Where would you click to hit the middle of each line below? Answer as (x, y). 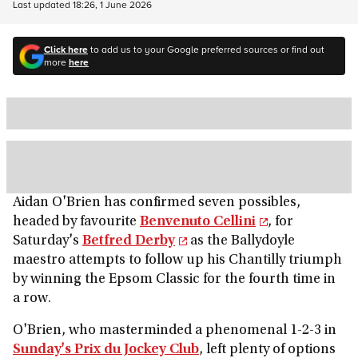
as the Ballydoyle (241, 241)
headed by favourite (76, 222)
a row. (32, 299)
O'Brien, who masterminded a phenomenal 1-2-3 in (175, 331)
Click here (66, 49)
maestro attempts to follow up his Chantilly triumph (177, 261)
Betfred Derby (129, 241)
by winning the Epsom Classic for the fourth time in (174, 280)
